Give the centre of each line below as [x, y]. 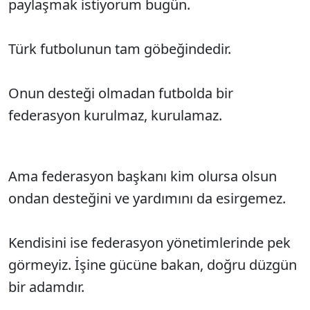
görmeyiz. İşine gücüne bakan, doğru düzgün [153, 265]
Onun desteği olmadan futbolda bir [121, 93]
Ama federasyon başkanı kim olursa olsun [143, 176]
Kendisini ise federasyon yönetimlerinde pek [149, 243]
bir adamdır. [46, 287]
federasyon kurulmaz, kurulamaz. [115, 115]
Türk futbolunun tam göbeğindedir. [120, 49]
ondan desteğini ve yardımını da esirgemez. [147, 198]
